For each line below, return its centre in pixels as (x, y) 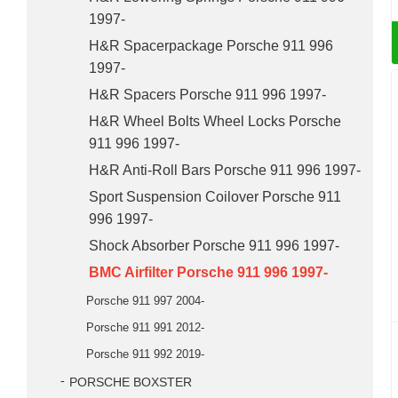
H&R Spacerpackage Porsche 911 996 (211, 46)
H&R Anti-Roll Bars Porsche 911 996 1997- (225, 170)
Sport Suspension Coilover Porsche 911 (215, 197)
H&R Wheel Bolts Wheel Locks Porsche (215, 121)
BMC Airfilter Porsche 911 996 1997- (208, 272)
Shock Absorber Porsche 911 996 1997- (214, 246)
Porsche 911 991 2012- (145, 327)
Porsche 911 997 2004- (145, 301)
